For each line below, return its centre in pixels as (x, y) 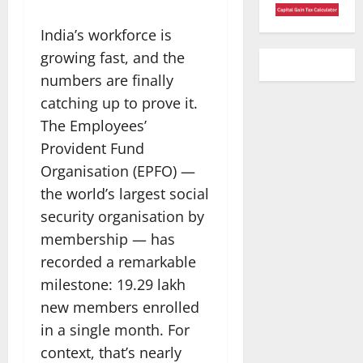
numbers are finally (107, 80)
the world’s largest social (125, 193)
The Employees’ (94, 125)
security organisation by (122, 216)
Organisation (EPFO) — (118, 171)
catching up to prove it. (119, 102)
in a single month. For (115, 329)
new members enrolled (120, 307)
